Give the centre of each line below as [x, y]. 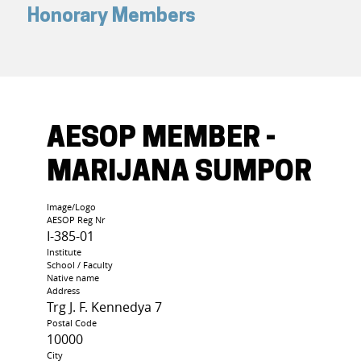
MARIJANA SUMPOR [179, 174]
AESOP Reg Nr [76, 220]
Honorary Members [112, 17]
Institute [64, 252]
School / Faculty [80, 265]
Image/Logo [71, 207]
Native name [73, 278]
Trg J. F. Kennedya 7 [104, 307]
